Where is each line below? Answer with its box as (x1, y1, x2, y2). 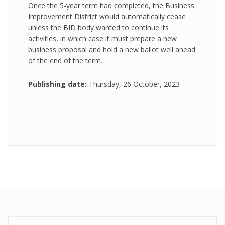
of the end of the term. (28, 56, 102, 65)
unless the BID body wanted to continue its (28, 23, 169, 32)
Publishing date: (28, 79, 89, 89)
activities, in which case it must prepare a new (28, 34, 177, 43)
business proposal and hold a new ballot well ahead (28, 45, 195, 54)
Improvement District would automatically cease (28, 12, 186, 21)
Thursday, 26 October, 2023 (89, 79, 180, 89)
